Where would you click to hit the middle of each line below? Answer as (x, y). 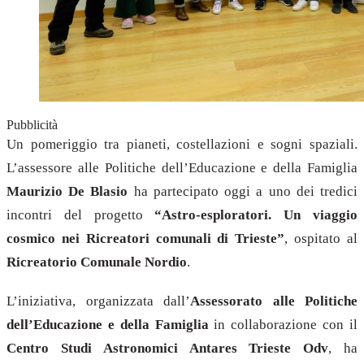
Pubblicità (32, 124)
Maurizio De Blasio (67, 191)
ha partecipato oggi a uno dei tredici (243, 191)
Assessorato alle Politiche (274, 301)
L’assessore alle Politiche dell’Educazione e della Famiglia (182, 167)
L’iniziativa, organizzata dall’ (98, 301)
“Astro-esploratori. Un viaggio (256, 214)
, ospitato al (321, 238)
